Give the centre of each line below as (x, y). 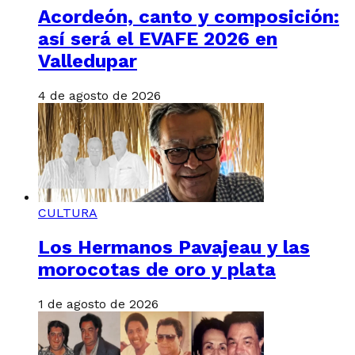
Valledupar (88, 61)
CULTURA (68, 213)
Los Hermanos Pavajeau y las (174, 247)
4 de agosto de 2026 (99, 96)
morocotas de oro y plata (157, 269)
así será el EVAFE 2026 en (158, 39)
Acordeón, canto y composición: (189, 17)
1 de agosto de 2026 (98, 303)
